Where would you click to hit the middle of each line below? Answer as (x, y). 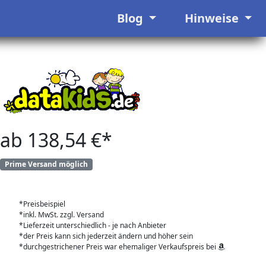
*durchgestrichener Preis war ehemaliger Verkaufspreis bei (118, 247)
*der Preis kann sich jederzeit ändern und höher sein (106, 236)
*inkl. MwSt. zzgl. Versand (61, 215)
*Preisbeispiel (42, 204)
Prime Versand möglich (46, 164)
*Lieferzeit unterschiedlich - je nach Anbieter (93, 226)
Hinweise (213, 18)
